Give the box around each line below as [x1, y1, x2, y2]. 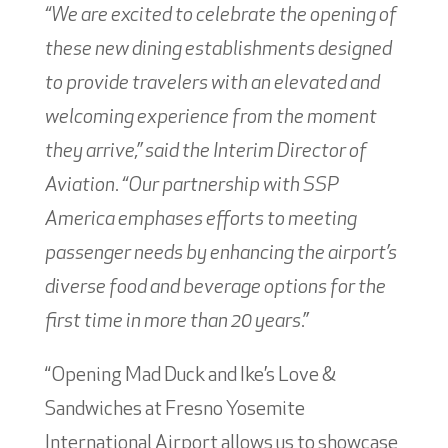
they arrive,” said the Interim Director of [44, 141, 367, 162]
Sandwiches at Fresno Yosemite [44, 399, 305, 420]
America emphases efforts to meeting [44, 209, 357, 230]
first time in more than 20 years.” [44, 311, 308, 332]
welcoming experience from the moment [44, 107, 377, 128]
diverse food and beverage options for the [44, 277, 386, 298]
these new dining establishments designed [44, 39, 392, 60]
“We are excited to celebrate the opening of [44, 5, 397, 26]
